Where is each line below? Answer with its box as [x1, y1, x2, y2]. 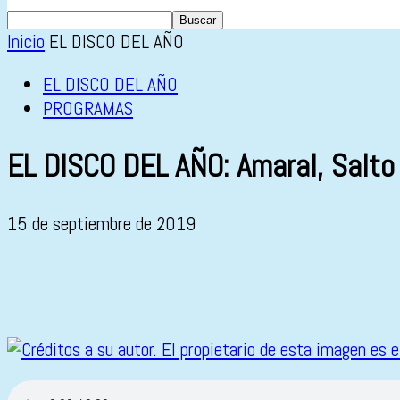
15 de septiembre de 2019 [7, 212, 196, 237]
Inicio [7, 29, 45, 54]
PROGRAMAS [43, 96, 133, 121]
